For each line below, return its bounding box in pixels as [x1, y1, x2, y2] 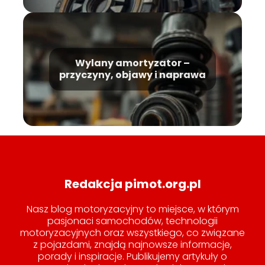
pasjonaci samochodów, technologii [47, 214, 218, 228]
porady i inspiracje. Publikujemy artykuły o [38, 249, 227, 263]
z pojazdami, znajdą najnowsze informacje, [33, 237, 232, 251]
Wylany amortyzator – [75, 56, 190, 70]
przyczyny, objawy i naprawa [59, 68, 206, 82]
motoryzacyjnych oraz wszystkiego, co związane [20, 225, 245, 240]
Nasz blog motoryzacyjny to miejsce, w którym [26, 202, 239, 216]
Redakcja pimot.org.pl [64, 175, 201, 192]
